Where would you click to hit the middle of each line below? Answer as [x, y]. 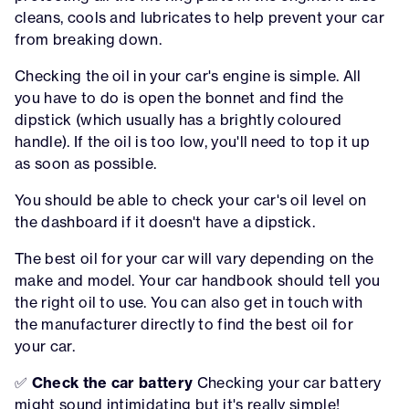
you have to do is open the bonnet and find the [179, 97]
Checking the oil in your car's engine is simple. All [188, 75]
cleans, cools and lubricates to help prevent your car [199, 17]
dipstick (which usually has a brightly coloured [178, 119]
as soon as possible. [86, 163]
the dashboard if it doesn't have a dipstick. [165, 221]
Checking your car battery [287, 382]
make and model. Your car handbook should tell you [198, 280]
